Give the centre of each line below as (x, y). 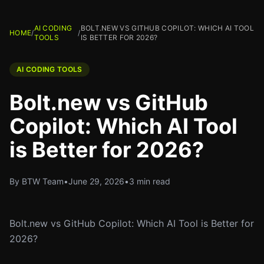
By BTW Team (37, 181)
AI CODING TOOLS (49, 69)
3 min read (150, 181)
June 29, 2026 (96, 181)
